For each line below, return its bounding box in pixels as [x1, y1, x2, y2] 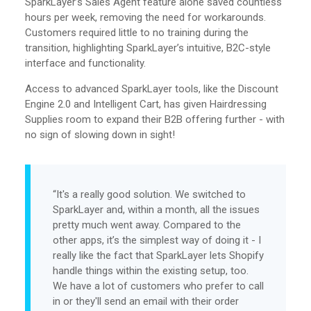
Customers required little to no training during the [25, 26, 249, 39]
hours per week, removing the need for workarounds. [25, 10, 266, 24]
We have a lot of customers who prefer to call [53, 279, 264, 292]
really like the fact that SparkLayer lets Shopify [53, 249, 264, 262]
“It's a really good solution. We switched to [53, 187, 246, 201]
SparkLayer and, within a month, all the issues [53, 203, 260, 216]
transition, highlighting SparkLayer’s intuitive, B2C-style [25, 41, 271, 54]
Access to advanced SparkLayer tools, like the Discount [25, 82, 278, 95]
